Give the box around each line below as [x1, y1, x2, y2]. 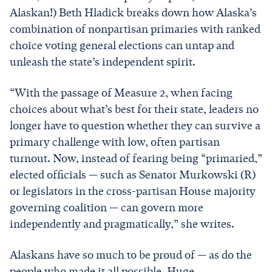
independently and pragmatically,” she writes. [10, 217, 237, 231]
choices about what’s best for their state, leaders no [10, 102, 259, 116]
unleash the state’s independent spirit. [10, 55, 198, 69]
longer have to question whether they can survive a [10, 118, 260, 132]
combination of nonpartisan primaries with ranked [10, 22, 260, 36]
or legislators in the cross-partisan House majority [10, 184, 256, 198]
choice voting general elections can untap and [10, 38, 234, 52]
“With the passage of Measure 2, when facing [10, 86, 233, 100]
